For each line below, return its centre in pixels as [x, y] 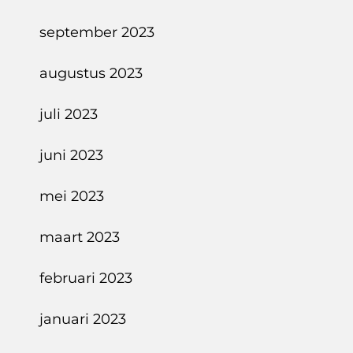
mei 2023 [72, 196]
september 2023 [97, 32]
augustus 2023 [91, 73]
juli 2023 [69, 114]
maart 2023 [80, 237]
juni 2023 [71, 155]
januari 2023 [83, 319]
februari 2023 [86, 278]
